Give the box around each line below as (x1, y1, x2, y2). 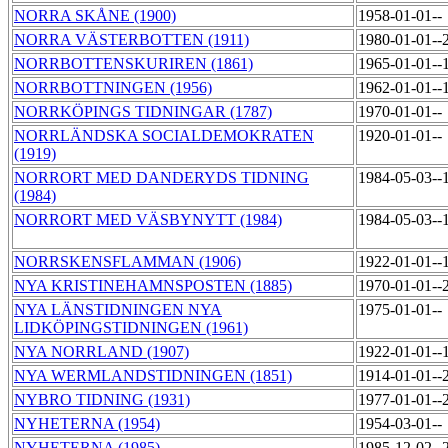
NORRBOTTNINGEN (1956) (14, 79, 212, 97)
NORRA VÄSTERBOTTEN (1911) (14, 31, 249, 49)
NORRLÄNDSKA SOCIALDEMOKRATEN (14, 127, 314, 145)
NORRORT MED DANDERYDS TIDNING (14, 169, 309, 187)
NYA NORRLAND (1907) (14, 343, 189, 361)
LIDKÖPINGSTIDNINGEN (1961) (14, 319, 248, 337)
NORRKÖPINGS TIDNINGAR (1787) (14, 103, 272, 121)
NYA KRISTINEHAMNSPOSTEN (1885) (14, 277, 292, 295)
